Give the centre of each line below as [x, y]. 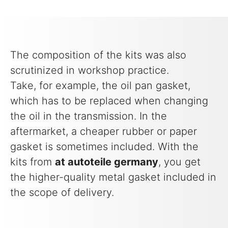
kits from [33, 162]
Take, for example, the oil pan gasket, [100, 86]
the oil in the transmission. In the [89, 116]
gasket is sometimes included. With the [104, 147]
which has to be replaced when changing [109, 101]
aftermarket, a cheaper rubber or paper [104, 132]
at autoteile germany [107, 162]
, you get [179, 162]
